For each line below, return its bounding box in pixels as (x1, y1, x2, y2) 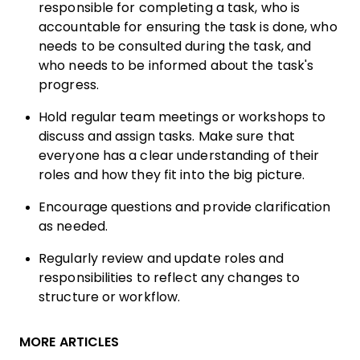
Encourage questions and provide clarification (39, 200, 331, 215)
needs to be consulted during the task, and (39, 39, 312, 54)
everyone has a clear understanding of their (39, 149, 320, 163)
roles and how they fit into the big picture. (39, 168, 309, 182)
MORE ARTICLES (19, 335, 120, 350)
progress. (39, 78, 102, 92)
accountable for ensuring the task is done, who (39, 20, 337, 35)
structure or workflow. (39, 290, 187, 305)
